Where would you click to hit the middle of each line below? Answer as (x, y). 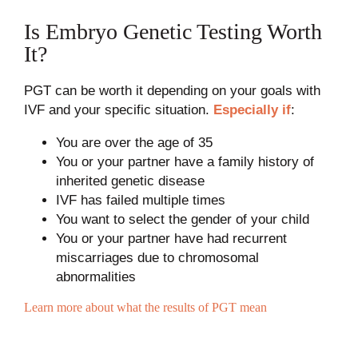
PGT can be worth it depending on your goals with (172, 91)
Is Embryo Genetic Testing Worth (173, 32)
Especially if (252, 110)
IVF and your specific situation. (118, 110)
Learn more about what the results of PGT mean (145, 307)
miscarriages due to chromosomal (157, 258)
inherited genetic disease (130, 181)
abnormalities (95, 277)
